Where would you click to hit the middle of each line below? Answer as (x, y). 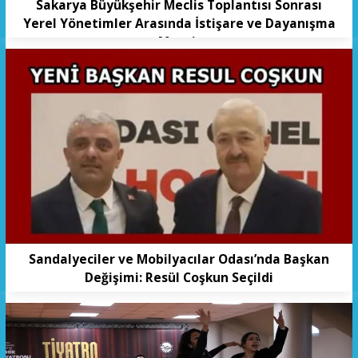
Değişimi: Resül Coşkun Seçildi (179, 277)
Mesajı (179, 42)
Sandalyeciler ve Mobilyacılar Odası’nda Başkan (179, 259)
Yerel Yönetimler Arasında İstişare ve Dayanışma (179, 24)
